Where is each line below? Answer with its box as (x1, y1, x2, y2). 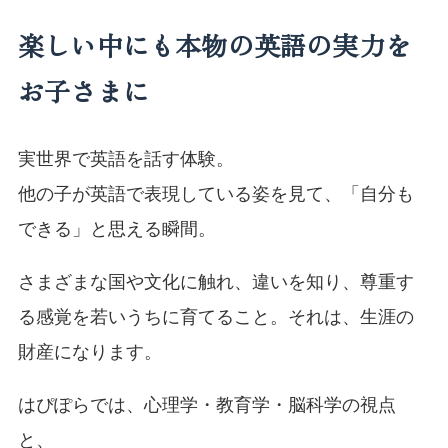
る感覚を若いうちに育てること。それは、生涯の (17, 306, 414, 327)
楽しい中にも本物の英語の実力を (17, 30, 411, 63)
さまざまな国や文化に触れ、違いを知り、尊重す (17, 271, 414, 292)
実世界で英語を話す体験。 (17, 148, 234, 169)
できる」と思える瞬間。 (17, 218, 216, 239)
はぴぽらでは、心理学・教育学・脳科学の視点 (17, 394, 396, 415)
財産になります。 (17, 341, 162, 362)
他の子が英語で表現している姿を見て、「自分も (17, 183, 414, 204)
